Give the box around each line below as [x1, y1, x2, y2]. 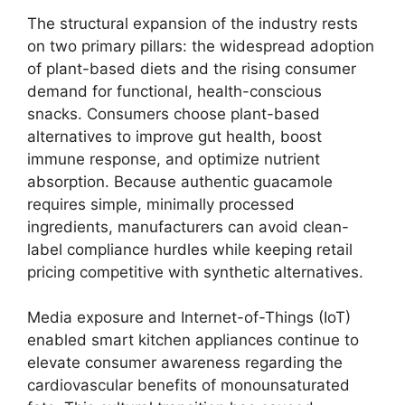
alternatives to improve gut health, [27, 127, 276, 146]
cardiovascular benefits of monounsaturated [27, 376, 350, 394]
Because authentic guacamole [109, 172, 333, 191]
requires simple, [27, 194, 142, 213]
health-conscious [193, 81, 322, 100]
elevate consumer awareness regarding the [27, 353, 343, 372]
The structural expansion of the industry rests [27, 14, 358, 33]
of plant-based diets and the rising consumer [27, 59, 356, 78]
